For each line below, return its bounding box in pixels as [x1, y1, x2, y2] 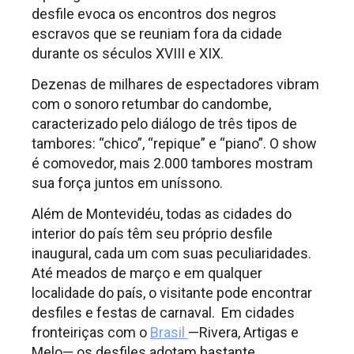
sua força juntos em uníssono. [32, 174, 226, 191]
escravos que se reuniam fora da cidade [32, 24, 282, 42]
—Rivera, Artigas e [188, 324, 299, 341]
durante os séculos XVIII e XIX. [32, 44, 224, 62]
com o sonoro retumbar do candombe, [32, 95, 271, 112]
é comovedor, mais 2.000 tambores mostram [32, 154, 313, 171]
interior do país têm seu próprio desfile [32, 225, 273, 243]
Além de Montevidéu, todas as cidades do [32, 205, 292, 223]
